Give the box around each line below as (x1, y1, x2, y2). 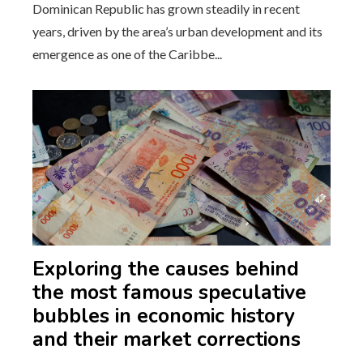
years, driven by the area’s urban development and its (32, 23, 322, 39)
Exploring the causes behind (32, 255, 299, 284)
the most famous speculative (32, 279, 306, 307)
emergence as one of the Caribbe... (32, 45, 222, 62)
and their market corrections (32, 326, 301, 354)
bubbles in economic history (32, 302, 295, 331)
